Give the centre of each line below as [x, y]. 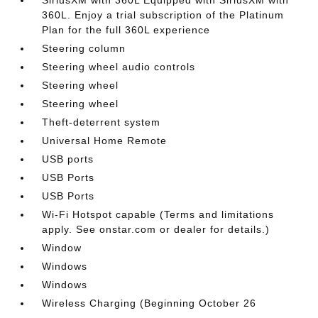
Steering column [84, 48]
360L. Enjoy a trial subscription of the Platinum [163, 15]
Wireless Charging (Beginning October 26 [149, 303]
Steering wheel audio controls [119, 66]
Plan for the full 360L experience [126, 29]
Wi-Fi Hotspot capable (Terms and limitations [158, 214]
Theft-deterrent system [102, 122]
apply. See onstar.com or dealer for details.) [156, 229]
